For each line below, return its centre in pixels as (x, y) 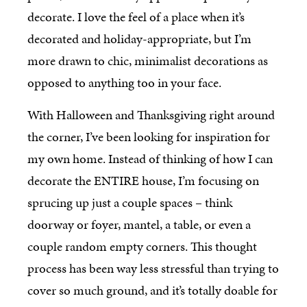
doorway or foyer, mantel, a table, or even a (139, 224)
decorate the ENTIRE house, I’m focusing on (143, 180)
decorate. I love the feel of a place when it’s (136, 17)
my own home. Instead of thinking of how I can (150, 158)
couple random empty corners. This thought (142, 246)
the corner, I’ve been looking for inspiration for (149, 136)
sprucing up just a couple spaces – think (130, 202)
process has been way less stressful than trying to (153, 268)
